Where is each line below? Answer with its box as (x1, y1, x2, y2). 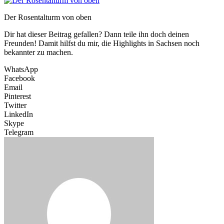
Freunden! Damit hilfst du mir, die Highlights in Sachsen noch (4, 39, 199, 48)
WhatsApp (4, 65, 38, 74)
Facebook (4, 74, 35, 83)
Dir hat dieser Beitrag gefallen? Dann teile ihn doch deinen (4, 30, 189, 39)
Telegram (4, 128, 33, 137)
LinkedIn (4, 110, 33, 119)
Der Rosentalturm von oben (4, 13, 91, 22)
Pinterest (4, 92, 31, 101)
